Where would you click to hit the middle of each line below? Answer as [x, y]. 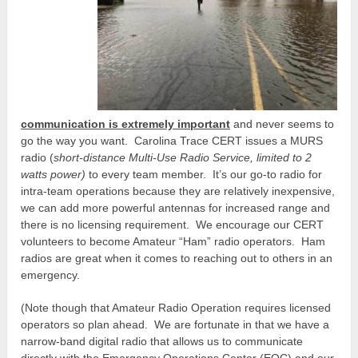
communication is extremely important [126, 123]
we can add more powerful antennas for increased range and [176, 207]
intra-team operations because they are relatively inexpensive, [178, 191]
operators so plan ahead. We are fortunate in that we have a [175, 324]
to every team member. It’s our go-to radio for [204, 174]
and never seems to [284, 123]
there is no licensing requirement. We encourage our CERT [173, 224]
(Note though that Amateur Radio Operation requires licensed [176, 307]
